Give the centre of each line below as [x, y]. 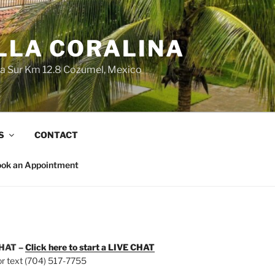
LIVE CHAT [131, 247]
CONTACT [56, 134]
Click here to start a [66, 247]
